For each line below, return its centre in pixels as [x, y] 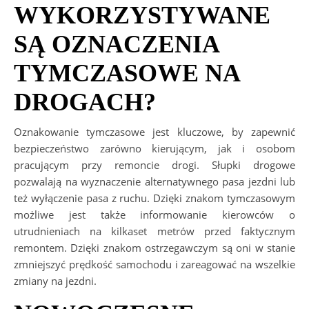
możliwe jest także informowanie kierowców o [154, 215]
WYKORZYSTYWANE [142, 16]
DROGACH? [85, 102]
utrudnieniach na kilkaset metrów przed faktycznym [154, 231]
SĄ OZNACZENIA [116, 44]
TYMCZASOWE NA [127, 73]
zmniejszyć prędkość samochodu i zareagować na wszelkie [154, 265]
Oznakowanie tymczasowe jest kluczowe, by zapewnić [154, 132]
